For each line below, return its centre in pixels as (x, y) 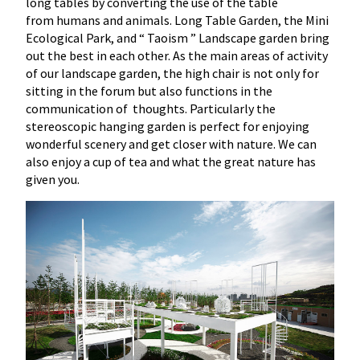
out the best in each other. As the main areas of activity (177, 56)
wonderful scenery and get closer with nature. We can (172, 144)
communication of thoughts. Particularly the (151, 109)
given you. (53, 180)
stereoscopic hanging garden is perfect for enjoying (168, 127)
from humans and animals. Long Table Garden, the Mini (178, 20)
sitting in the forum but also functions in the (149, 91)
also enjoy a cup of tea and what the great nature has (171, 162)
